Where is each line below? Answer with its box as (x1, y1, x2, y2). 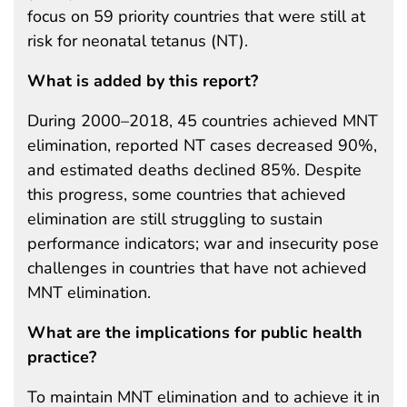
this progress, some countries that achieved (27, 183, 346, 205)
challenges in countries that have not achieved (27, 256, 367, 279)
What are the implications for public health (27, 321, 362, 343)
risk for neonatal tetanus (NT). (27, 29, 248, 52)
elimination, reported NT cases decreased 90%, (27, 134, 377, 156)
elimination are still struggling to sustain (27, 207, 323, 230)
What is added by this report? (27, 69, 258, 92)
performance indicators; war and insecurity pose (27, 232, 379, 254)
